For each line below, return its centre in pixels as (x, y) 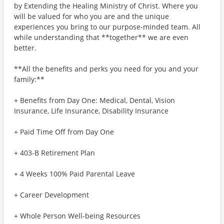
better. (25, 48)
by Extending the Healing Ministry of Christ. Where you (106, 6)
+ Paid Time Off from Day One (64, 132)
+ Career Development (51, 195)
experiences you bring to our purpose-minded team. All (107, 27)
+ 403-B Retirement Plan (54, 153)
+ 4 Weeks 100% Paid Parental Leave (74, 174)
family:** (29, 79)
